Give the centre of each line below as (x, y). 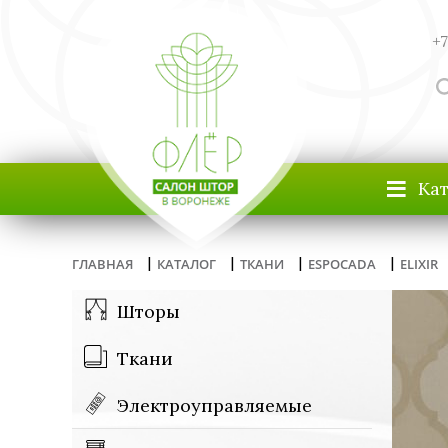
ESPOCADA (342, 264)
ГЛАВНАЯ (102, 264)
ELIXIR (419, 264)
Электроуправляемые (214, 405)
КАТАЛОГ (186, 264)
